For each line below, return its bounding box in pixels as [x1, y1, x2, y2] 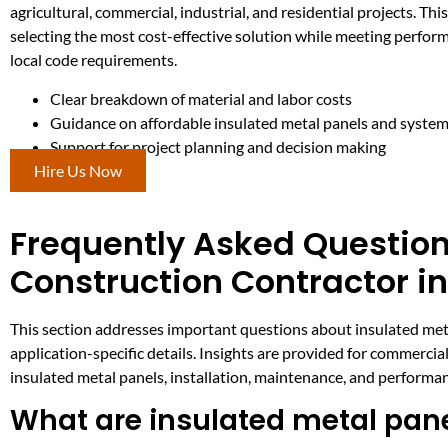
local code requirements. [10, 50, 177, 70]
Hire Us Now [34, 160, 122, 180]
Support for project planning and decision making [50, 136, 386, 156]
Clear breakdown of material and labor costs [50, 88, 352, 108]
